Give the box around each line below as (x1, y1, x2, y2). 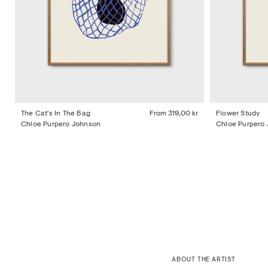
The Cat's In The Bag (21, 109, 90, 117)
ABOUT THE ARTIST (172, 257, 236, 264)
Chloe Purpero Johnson (21, 120, 101, 128)
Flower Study (216, 109, 260, 117)
